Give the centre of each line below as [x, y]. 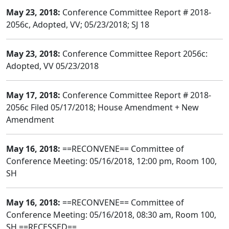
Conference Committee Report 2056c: [134, 54]
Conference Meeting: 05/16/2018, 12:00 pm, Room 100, [111, 161]
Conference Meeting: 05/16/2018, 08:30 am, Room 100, [111, 215]
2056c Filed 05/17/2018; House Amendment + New [102, 107]
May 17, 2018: [33, 95]
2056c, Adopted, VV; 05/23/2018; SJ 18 [78, 25]
